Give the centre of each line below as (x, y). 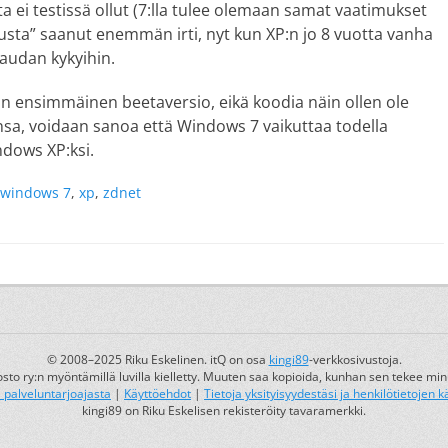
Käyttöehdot (157, 394)
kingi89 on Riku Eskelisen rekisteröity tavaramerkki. (224, 411)
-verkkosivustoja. (355, 360)
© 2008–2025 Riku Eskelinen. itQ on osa (157, 360)
